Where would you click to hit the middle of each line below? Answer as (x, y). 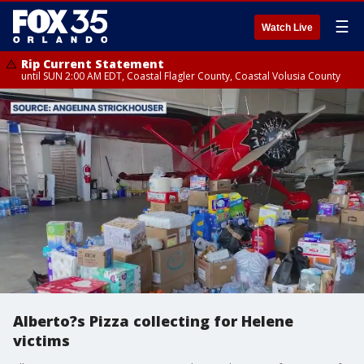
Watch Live (287, 28)
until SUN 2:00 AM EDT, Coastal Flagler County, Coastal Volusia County (181, 76)
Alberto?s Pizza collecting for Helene (153, 321)
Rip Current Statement (93, 64)
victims (41, 340)
